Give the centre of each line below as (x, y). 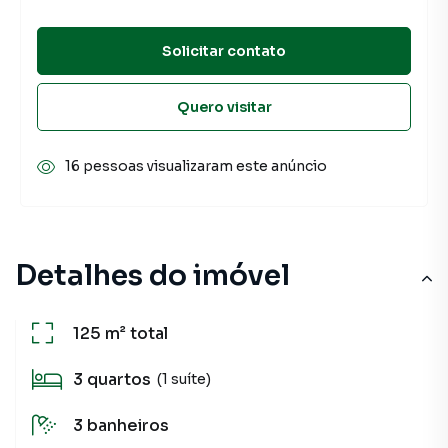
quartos (119, 379)
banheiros (128, 425)
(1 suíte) (184, 378)
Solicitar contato (224, 50)
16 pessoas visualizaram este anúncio (196, 166)
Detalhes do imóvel (152, 275)
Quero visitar (224, 106)
